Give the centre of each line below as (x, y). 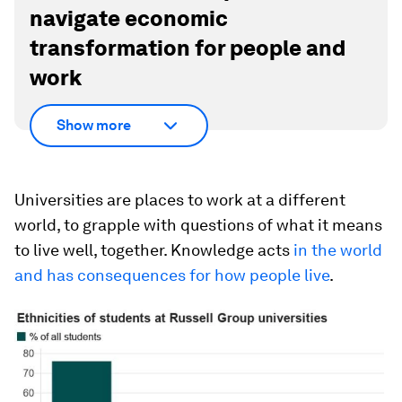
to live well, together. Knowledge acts (154, 249)
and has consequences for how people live (172, 275)
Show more (94, 126)
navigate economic (129, 19)
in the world (338, 249)
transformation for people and (188, 48)
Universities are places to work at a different (180, 199)
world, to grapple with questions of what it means (198, 224)
